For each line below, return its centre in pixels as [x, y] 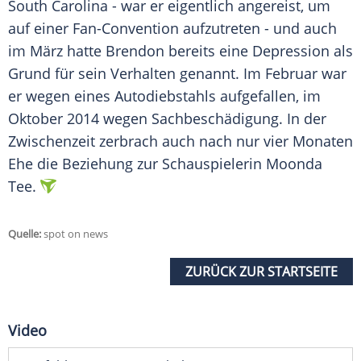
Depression [291, 51]
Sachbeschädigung [215, 119]
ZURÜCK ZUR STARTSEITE [261, 272]
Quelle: [25, 234]
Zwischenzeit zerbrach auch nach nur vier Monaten [180, 141]
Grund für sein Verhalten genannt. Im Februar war [177, 74]
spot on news [75, 234]
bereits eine [208, 51]
